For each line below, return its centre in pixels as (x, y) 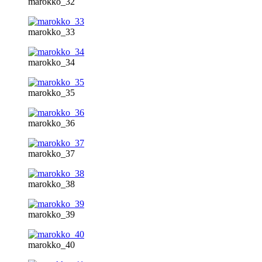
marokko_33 (51, 32)
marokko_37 (51, 153)
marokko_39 (51, 214)
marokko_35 (51, 92)
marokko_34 (51, 62)
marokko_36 (51, 123)
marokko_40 (51, 244)
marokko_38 (51, 184)
